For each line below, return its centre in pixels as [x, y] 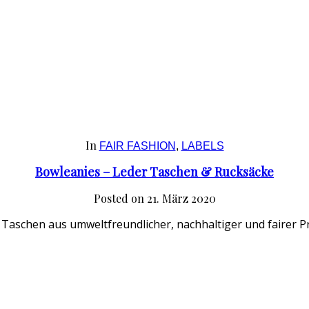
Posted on [119, 199]
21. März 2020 [180, 199]
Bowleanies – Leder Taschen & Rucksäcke [154, 172]
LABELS [202, 146]
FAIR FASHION [137, 146]
